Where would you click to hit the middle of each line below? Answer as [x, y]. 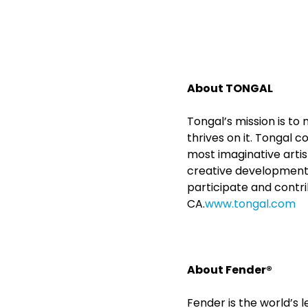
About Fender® [231, 270]
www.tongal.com [250, 204]
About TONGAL [230, 88]
